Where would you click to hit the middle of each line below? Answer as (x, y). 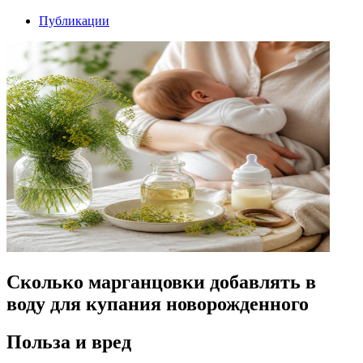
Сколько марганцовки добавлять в (161, 282)
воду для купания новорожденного (158, 303)
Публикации (74, 21)
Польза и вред (69, 342)
